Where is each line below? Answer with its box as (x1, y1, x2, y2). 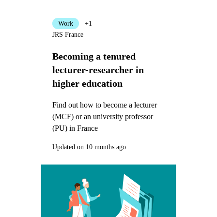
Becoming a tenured (52, 50, 136, 62)
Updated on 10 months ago (52, 143, 126, 151)
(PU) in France (52, 124, 98, 132)
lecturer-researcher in (52, 64, 144, 75)
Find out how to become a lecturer (52, 100, 157, 109)
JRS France (52, 31, 83, 39)
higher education (52, 77, 123, 89)
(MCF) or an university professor (52, 112, 153, 121)
